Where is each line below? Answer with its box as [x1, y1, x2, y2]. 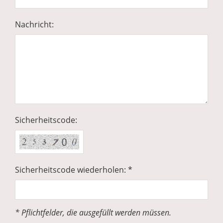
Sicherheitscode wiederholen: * [15, 164, 132, 176]
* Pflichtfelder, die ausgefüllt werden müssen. [15, 207, 171, 219]
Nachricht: [15, 19, 54, 30]
